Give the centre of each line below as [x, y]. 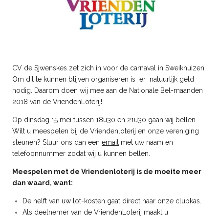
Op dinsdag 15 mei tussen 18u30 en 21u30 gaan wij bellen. [105, 120]
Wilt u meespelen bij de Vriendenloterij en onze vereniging [106, 131]
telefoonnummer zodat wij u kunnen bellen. [82, 153]
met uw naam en [146, 142]
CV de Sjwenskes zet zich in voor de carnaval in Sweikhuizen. [109, 68]
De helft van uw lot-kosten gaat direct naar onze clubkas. [112, 201]
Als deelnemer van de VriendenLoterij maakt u [95, 212]
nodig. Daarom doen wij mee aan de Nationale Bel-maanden [108, 90]
